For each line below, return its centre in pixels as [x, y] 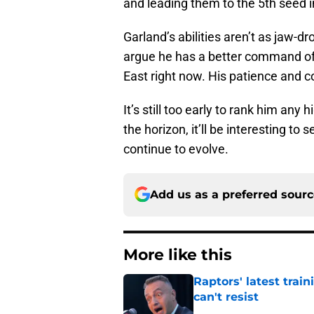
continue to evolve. [176, 149]
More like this [178, 254]
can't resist [226, 296]
